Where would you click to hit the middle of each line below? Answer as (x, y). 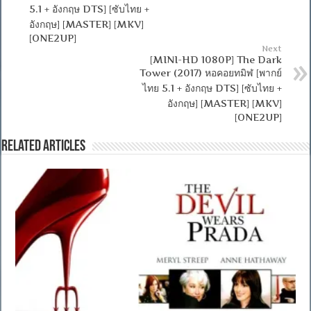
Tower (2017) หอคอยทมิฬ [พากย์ (210, 72)
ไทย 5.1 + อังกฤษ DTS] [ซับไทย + (212, 87)
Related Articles (44, 146)
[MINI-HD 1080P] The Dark (216, 59)
